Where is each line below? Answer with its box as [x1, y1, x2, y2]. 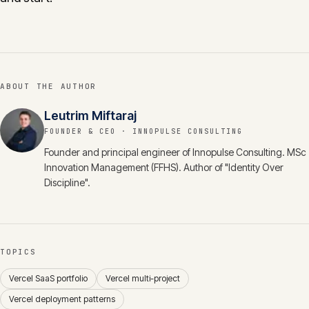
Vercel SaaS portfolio [9, 273, 88, 283]
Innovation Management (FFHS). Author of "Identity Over [44, 161, 283, 173]
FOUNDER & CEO [44, 127, 116, 136]
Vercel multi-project [106, 273, 180, 283]
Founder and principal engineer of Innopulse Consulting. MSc [44, 146, 306, 158]
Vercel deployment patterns [9, 294, 115, 304]
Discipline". [44, 177, 90, 188]
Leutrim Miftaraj [44, 108, 137, 123]
